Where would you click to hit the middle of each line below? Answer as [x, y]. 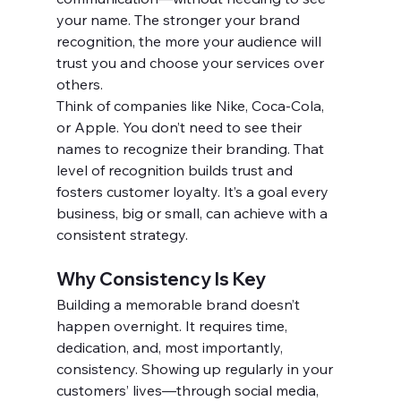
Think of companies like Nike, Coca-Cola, [192, 106]
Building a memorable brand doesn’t [179, 305]
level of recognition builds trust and [176, 171]
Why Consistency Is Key [161, 279]
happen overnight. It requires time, [173, 326]
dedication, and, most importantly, [171, 348]
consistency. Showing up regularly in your [196, 369]
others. [79, 85]
